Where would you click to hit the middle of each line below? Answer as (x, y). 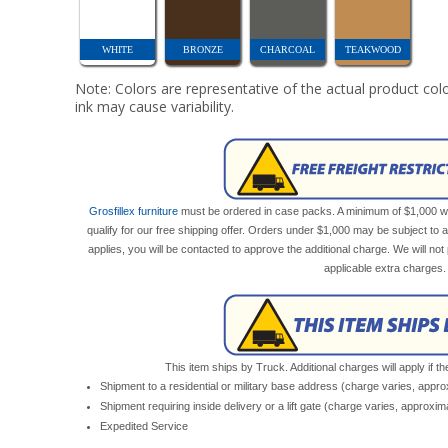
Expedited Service (144, 426)
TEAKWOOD (372, 49)
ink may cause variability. (155, 106)
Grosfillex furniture (134, 211)
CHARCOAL (288, 49)
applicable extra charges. (384, 268)
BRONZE (202, 49)
